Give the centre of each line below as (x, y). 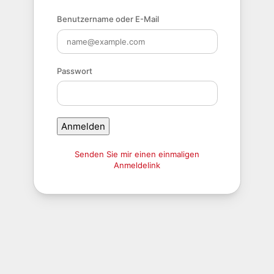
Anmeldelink (137, 165)
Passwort (74, 71)
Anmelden (83, 126)
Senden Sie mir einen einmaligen (137, 154)
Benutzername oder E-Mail (108, 19)
